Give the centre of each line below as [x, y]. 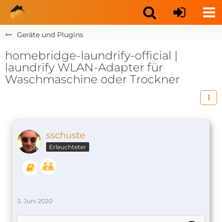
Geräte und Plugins [50, 35]
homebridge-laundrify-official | [91, 55]
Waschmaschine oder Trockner [92, 79]
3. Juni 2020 [35, 201]
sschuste [66, 135]
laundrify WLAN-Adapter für [84, 67]
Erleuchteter [68, 147]
